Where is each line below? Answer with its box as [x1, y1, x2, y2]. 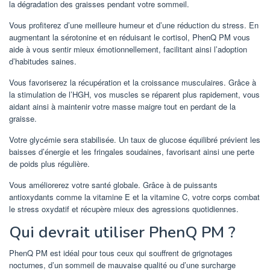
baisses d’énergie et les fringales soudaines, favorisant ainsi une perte [9, 145, 254, 157]
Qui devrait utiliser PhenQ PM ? [9, 221, 236, 243]
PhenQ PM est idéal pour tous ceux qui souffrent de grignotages [9, 246, 233, 259]
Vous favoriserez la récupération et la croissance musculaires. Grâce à [9, 76, 256, 88]
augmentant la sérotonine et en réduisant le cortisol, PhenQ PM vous [9, 31, 250, 43]
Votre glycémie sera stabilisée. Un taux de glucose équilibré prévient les [9, 133, 260, 145]
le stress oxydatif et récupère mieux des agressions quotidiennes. [9, 202, 239, 215]
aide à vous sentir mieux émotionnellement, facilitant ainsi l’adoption [9, 43, 247, 55]
